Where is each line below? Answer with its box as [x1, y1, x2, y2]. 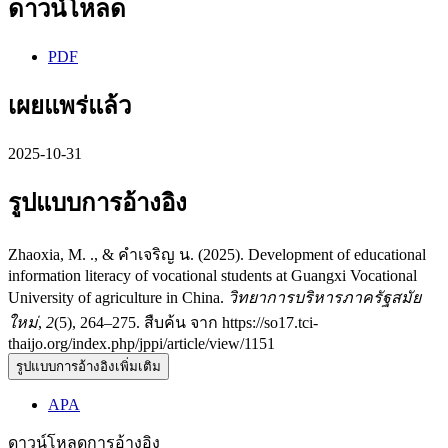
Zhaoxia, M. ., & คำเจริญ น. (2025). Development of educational [8, 245, 426, 263]
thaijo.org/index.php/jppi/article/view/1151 [8, 334, 275, 352]
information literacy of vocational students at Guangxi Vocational [8, 266, 417, 284]
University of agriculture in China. [8, 288, 228, 306]
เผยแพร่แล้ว [8, 92, 131, 119]
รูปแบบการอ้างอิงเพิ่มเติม [16, 358, 161, 374]
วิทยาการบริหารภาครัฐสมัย [228, 288, 421, 306]
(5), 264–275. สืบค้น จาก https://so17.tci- [54, 313, 318, 331]
